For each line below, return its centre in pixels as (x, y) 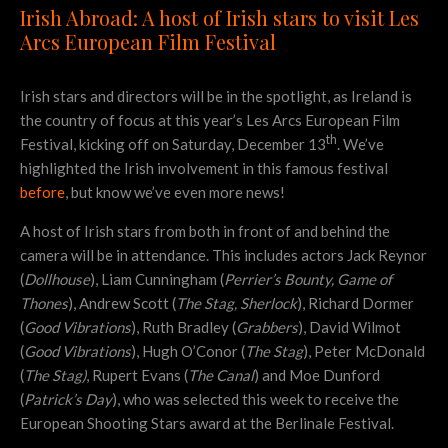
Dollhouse (57, 279)
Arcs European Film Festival (148, 42)
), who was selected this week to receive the (255, 399)
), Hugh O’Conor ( (188, 351)
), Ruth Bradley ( (183, 327)
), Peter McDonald (364, 351)
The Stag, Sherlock (236, 303)
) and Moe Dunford (317, 375)
